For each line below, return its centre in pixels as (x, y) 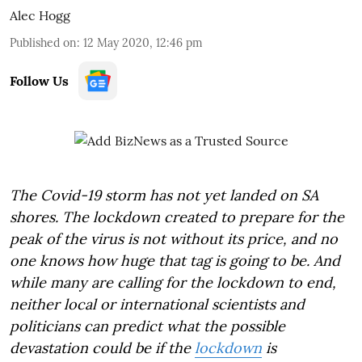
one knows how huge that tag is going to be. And (175, 261)
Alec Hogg (40, 15)
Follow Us (39, 81)
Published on (43, 43)
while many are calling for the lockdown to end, (173, 282)
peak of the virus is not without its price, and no (174, 239)
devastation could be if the (102, 348)
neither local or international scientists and (157, 304)
